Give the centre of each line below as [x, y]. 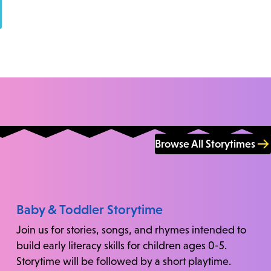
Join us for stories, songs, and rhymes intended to [131, 230]
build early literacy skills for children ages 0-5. [121, 245]
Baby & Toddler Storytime [89, 209]
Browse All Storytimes [205, 144]
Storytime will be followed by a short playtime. [123, 261]
